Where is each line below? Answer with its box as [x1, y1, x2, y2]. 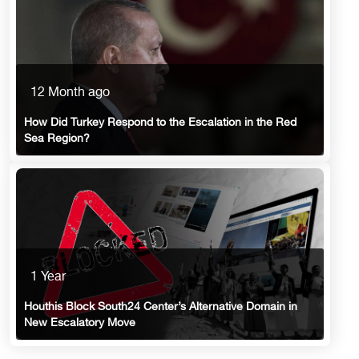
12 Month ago [30, 85, 110, 101]
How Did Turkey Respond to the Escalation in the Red [24, 115, 296, 130]
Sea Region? [24, 131, 90, 146]
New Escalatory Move [24, 316, 135, 330]
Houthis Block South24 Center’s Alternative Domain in [24, 300, 297, 314]
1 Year [30, 269, 66, 285]
